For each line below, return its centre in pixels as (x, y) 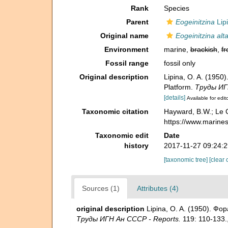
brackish (204, 49)
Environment (126, 49)
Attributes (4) (158, 188)
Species (176, 8)
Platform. (179, 87)
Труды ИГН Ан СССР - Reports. (129, 219)
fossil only (179, 63)
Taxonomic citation (115, 111)
